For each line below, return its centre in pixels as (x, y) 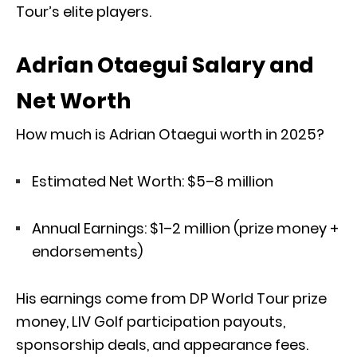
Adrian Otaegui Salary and (165, 65)
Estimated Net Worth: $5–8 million (153, 181)
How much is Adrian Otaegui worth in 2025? (170, 134)
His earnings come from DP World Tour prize (171, 298)
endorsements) (87, 251)
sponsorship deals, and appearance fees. (162, 344)
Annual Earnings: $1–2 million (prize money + (185, 228)
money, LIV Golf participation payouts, (151, 321)
